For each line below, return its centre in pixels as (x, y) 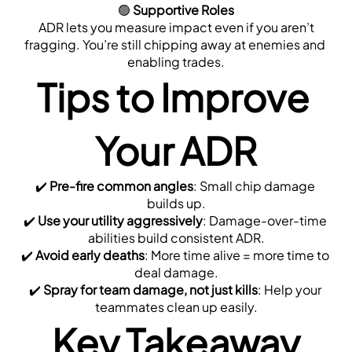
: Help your (289, 289)
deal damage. (176, 272)
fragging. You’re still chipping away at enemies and (175, 44)
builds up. (176, 203)
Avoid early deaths (90, 255)
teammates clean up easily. (176, 306)
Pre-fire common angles (121, 185)
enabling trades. (176, 61)
